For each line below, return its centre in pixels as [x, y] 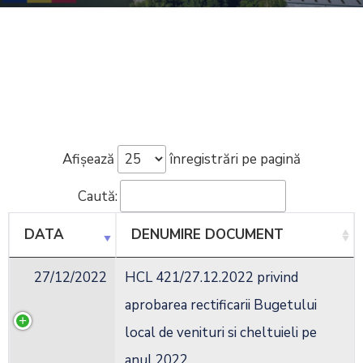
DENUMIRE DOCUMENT [207, 235]
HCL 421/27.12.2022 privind [211, 278]
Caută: [97, 196]
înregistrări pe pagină [233, 159]
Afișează [90, 159]
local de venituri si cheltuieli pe [221, 333]
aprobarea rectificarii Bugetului [221, 305]
